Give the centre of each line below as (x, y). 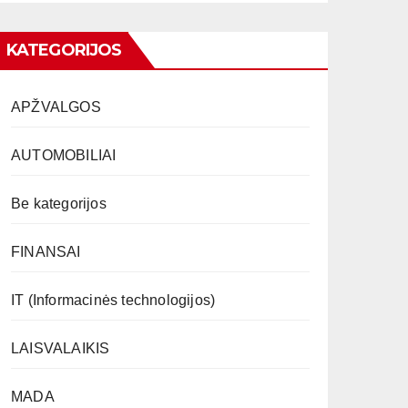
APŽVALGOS (56, 107)
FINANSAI (46, 251)
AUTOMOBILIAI (64, 155)
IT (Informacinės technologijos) (113, 300)
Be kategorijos (59, 203)
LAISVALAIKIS (61, 348)
